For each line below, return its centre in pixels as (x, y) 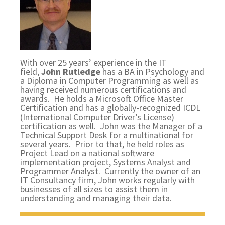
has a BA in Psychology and (153, 72)
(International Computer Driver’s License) (97, 117)
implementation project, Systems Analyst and (106, 162)
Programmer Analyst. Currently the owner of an (110, 171)
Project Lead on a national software (87, 153)
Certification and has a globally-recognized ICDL (110, 108)
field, (31, 72)
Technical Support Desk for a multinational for (107, 135)
